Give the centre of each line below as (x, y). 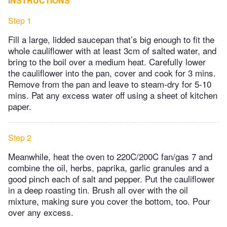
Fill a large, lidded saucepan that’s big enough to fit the (111, 40)
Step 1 (20, 21)
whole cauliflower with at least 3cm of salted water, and (112, 51)
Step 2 (20, 138)
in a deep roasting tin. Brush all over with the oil (98, 190)
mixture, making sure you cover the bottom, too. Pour (109, 201)
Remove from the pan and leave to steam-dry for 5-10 (110, 84)
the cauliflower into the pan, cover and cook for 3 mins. (112, 73)
